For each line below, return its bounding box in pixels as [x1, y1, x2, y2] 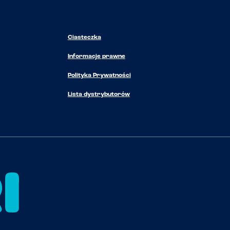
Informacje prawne [67, 53, 125, 60]
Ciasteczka [67, 34, 101, 41]
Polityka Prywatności [67, 72, 131, 79]
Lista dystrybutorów [67, 91, 130, 98]
